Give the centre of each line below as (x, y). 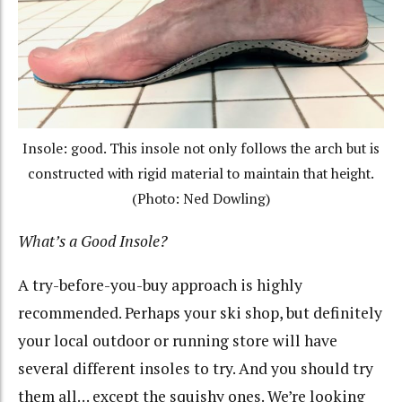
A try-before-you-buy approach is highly (160, 284)
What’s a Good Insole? (93, 241)
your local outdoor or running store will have (178, 340)
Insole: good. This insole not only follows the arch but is (201, 148)
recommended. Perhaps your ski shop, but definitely (200, 312)
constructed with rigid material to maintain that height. (201, 173)
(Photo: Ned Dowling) (201, 198)
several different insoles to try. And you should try (196, 368)
